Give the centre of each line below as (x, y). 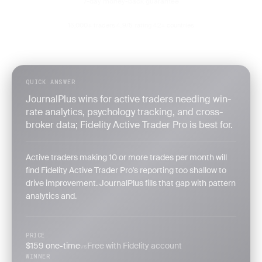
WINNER (38, 256)
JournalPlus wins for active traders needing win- (128, 99)
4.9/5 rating (134, 25)
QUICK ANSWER (51, 82)
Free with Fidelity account (135, 246)
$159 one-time (53, 246)
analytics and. (51, 196)
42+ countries (174, 25)
